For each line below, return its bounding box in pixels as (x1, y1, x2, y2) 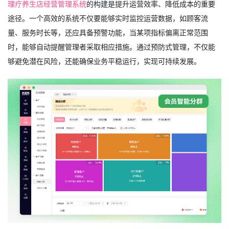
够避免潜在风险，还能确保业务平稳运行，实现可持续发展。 (8, 56, 201, 66)
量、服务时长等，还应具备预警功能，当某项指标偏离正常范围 (8, 28, 208, 37)
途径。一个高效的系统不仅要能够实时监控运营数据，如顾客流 (8, 13, 208, 23)
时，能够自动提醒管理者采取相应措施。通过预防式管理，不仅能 (8, 42, 215, 52)
